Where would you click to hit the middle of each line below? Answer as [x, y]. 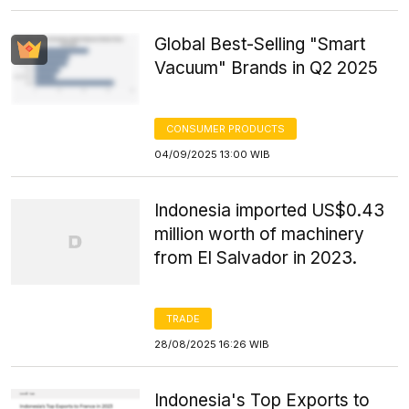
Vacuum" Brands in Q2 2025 [267, 68]
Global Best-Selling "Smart [260, 44]
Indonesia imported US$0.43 [270, 210]
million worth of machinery [260, 234]
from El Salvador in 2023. [256, 258]
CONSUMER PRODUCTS [226, 129]
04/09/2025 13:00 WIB [213, 154]
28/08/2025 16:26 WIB [212, 344]
